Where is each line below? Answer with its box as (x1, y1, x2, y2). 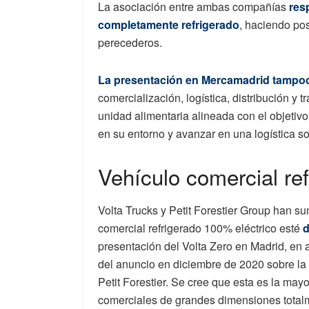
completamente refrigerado (98, 16, 239, 32)
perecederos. (98, 34, 162, 50)
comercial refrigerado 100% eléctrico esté (98, 220, 303, 237)
